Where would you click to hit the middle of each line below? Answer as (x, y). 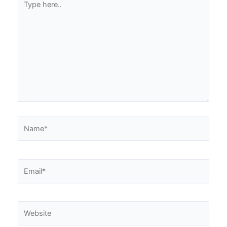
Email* (28, 164)
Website (31, 207)
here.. (27, 10)
